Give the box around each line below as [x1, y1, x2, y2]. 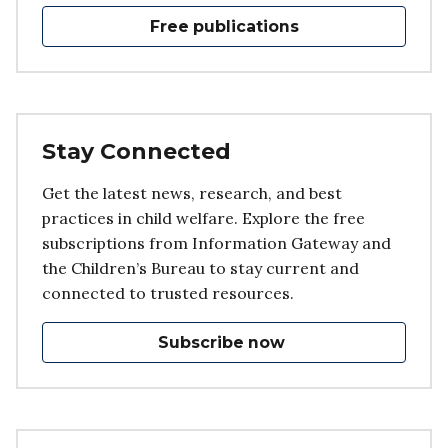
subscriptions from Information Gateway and [42, 232, 391, 253]
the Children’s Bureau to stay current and [42, 257, 359, 278]
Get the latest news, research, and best [42, 182, 342, 203]
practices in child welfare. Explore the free [42, 207, 365, 228]
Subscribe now [158, 332, 286, 352]
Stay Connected [42, 137, 231, 165]
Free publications [149, 16, 299, 36]
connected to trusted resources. [42, 282, 294, 303]
